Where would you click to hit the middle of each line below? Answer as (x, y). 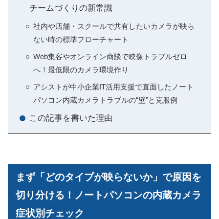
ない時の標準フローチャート (81, 40)
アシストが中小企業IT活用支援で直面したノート (113, 87)
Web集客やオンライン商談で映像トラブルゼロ (110, 57)
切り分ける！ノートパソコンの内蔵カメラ (109, 195)
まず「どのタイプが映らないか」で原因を (109, 177)
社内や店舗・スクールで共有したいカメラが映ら (114, 26)
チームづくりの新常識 (71, 8)
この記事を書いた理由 (71, 118)
